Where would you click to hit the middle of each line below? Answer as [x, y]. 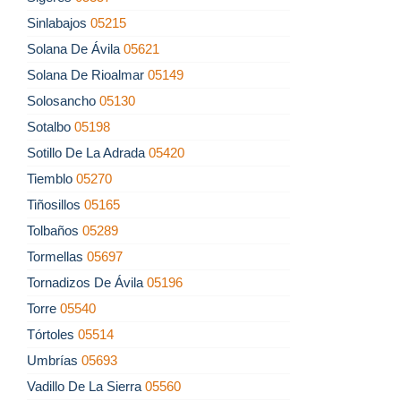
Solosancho [63, 101]
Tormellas [57, 257]
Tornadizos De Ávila [87, 283]
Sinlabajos [59, 23]
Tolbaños [55, 231]
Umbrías [54, 361]
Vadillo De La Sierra [86, 387]
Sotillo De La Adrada [88, 153]
